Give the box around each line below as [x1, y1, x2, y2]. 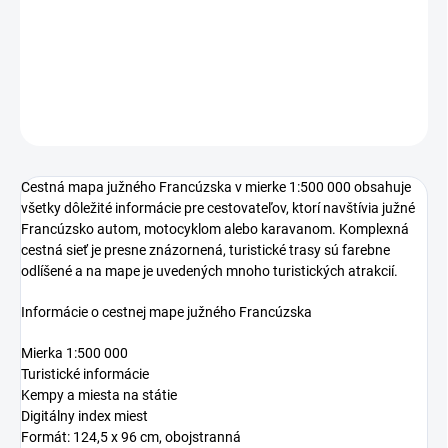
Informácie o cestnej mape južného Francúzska [21, 304, 312, 321]
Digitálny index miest [21, 408, 148, 425]
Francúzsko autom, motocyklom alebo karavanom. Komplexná [21, 221, 409, 238]
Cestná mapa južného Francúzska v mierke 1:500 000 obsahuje [21, 179, 411, 196]
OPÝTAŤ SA [342, 114, 403, 129]
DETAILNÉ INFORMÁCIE [20, 65, 151, 80]
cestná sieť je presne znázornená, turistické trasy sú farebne [21, 242, 390, 259]
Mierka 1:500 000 [21, 345, 128, 362]
